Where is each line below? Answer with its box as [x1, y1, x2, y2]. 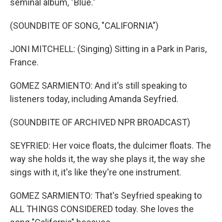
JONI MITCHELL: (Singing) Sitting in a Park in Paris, [10, 44, 207, 54]
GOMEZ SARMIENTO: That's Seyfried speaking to [10, 190, 202, 201]
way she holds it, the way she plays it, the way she [10, 154, 205, 164]
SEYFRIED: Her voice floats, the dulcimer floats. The [10, 140, 211, 151]
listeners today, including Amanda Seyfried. [10, 94, 178, 104]
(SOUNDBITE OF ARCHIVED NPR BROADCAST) [10, 117, 190, 127]
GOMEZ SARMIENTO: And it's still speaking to [10, 80, 187, 91]
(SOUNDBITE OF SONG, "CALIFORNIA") [10, 20, 159, 31]
